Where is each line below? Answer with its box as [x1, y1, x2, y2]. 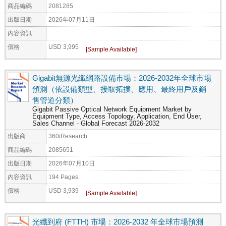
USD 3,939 [48, 187, 79, 194]
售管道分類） [32, 95, 78, 104]
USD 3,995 [48, 43, 79, 50]
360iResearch [48, 132, 87, 139]
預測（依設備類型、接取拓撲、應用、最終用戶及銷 [32, 84, 206, 93]
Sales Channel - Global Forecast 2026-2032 [32, 120, 159, 127]
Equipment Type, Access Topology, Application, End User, [32, 112, 202, 120]
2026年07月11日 [48, 16, 95, 23]
